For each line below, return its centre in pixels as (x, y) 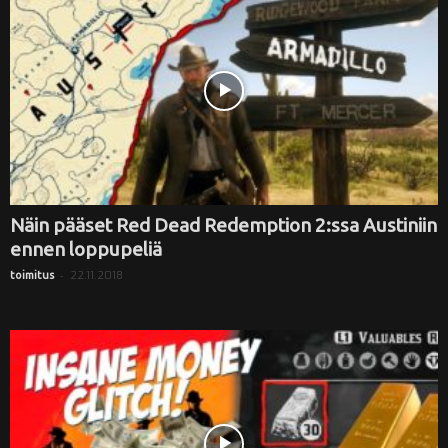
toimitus (32, 274)
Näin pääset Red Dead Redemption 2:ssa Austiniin (223, 224)
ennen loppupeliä (86, 248)
